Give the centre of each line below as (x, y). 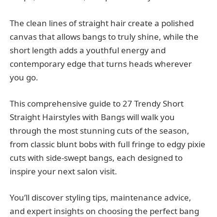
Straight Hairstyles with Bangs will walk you (92, 117)
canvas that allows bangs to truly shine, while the (104, 36)
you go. (24, 77)
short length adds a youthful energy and (88, 50)
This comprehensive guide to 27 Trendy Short (97, 103)
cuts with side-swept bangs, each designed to (96, 157)
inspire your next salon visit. (63, 171)
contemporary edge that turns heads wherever (101, 63)
